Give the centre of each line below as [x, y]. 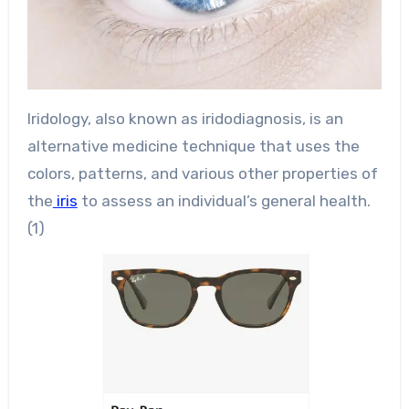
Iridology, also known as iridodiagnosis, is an [185, 118]
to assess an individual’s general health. [224, 200]
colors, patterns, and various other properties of [202, 173]
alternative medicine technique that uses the [193, 146]
